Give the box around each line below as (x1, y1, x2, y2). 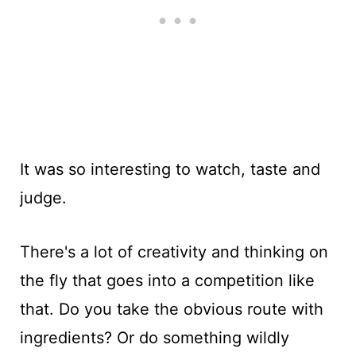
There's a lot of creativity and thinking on (19, 242, 328, 261)
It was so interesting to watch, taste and (19, 159, 320, 179)
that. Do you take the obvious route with (19, 299, 323, 319)
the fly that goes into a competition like (19, 270, 315, 290)
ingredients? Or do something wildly (19, 327, 289, 347)
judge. (19, 188, 67, 207)
